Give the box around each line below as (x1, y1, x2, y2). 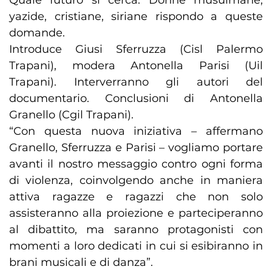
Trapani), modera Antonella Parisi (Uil (9, 59, 263, 73)
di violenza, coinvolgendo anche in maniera (9, 174, 263, 188)
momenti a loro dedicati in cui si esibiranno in (9, 239, 263, 253)
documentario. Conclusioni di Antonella (9, 92, 263, 106)
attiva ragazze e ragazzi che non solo (9, 190, 263, 204)
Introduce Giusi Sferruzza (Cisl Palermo (9, 42, 263, 56)
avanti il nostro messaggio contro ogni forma (9, 157, 263, 171)
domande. (9, 26, 65, 40)
